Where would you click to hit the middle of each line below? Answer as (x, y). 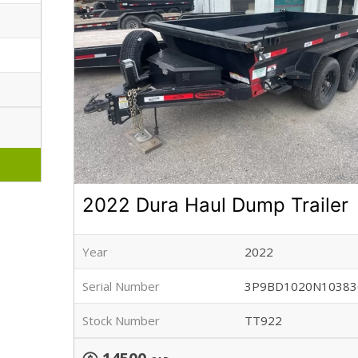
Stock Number (121, 321)
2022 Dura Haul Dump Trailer (216, 205)
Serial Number (121, 286)
